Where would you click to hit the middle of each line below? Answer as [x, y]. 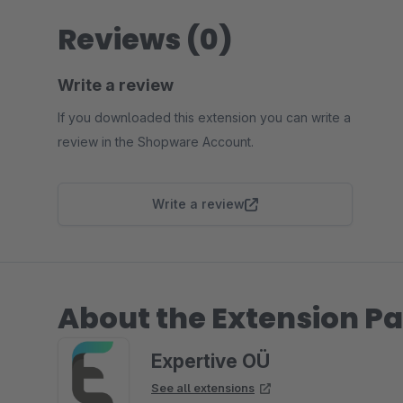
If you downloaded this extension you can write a [204, 117]
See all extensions [203, 388]
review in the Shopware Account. [156, 142]
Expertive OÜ [210, 361]
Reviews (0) [145, 39]
